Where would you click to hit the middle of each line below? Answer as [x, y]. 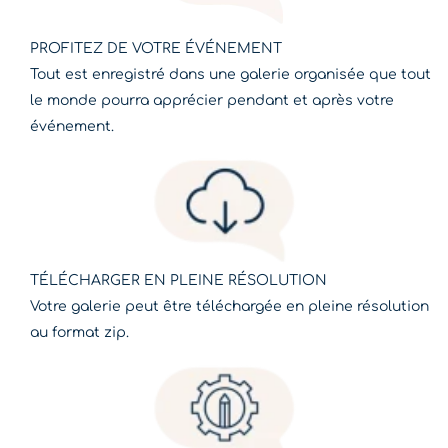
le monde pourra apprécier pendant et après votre [212, 101]
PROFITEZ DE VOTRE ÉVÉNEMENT [156, 49]
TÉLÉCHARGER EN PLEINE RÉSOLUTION [178, 281]
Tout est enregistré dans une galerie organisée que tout [230, 75]
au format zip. [79, 333]
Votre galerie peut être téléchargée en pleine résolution [229, 307]
